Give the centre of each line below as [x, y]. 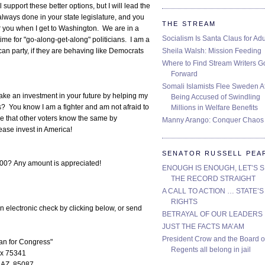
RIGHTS [184, 201]
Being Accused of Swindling [216, 97]
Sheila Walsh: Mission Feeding [212, 51]
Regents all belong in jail [211, 249]
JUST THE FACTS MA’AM [203, 226]
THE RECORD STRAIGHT [213, 178]
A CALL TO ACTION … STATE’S [213, 191]
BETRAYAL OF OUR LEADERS [212, 214]
